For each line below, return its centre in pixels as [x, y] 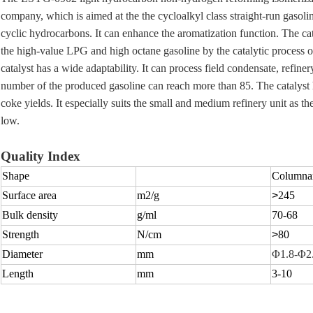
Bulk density [30, 215]
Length [18, 274]
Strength [21, 235]
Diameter [22, 254]
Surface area [29, 196]
